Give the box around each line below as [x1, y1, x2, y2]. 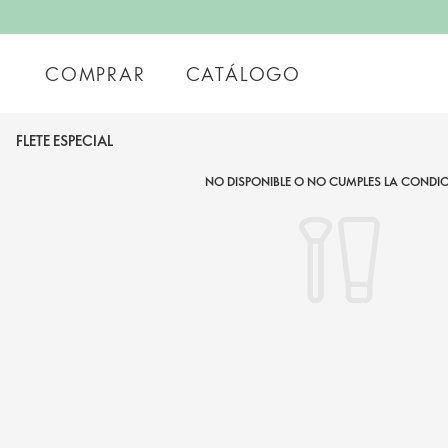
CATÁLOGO [185, 61, 301, 86]
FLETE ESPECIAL [16, 131, 113, 150]
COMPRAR [45, 61, 146, 86]
